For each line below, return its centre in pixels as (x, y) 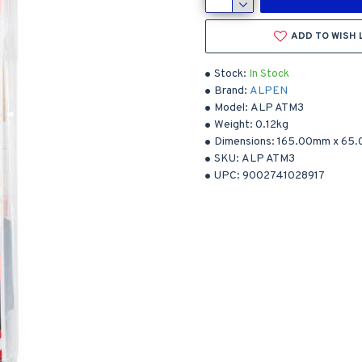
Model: (231, 108)
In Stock (269, 74)
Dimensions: (244, 142)
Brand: (231, 91)
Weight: (234, 125)
